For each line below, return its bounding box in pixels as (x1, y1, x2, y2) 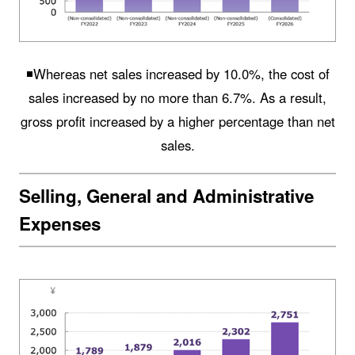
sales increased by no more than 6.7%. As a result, (29, 88, 326, 108)
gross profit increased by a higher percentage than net (20, 112, 335, 132)
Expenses (18, 211, 101, 237)
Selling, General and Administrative (18, 183, 314, 209)
